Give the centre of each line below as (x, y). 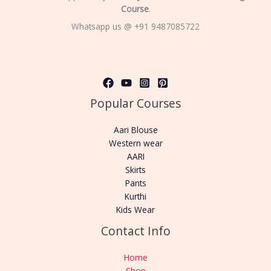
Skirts (135, 170)
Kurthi (135, 197)
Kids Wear (135, 210)
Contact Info (135, 231)
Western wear (135, 143)
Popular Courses (135, 104)
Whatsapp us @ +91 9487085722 (135, 26)
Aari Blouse (135, 130)
